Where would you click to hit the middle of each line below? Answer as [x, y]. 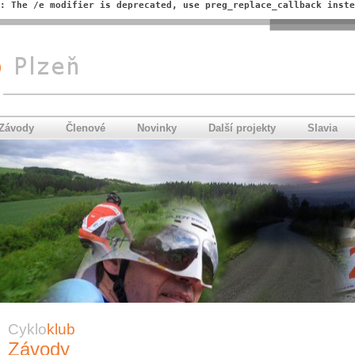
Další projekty [242, 128]
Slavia [323, 128]
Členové [86, 128]
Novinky [157, 128]
